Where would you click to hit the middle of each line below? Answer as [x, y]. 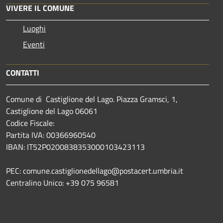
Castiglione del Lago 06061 [52, 111]
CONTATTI [23, 73]
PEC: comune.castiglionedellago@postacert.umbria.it [95, 171]
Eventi [34, 44]
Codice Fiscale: [31, 123]
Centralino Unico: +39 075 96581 [62, 183]
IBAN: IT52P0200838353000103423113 [75, 147]
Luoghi [34, 28]
